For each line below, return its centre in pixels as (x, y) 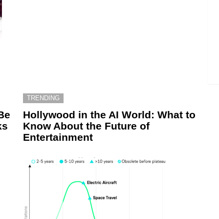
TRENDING (43, 98)
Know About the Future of (86, 126)
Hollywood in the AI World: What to (109, 114)
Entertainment (58, 137)
